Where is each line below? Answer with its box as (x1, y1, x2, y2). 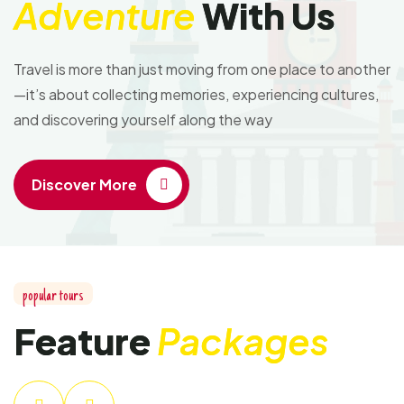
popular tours (23, 287, 84, 306)
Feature (14, 317, 157, 363)
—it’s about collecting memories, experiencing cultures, (14, 84, 379, 104)
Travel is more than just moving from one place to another (14, 59, 390, 78)
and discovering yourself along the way (14, 109, 272, 129)
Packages (157, 317, 328, 363)
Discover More (32, 175, 137, 195)
